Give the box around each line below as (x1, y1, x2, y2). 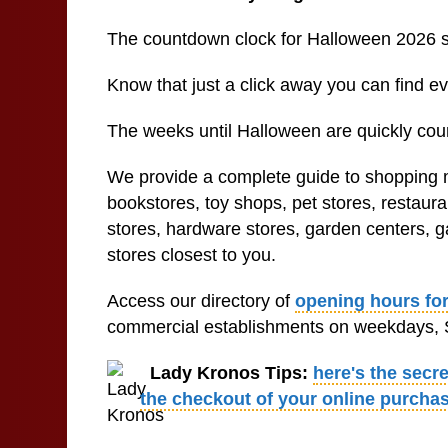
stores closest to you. (107, 245, 277, 265)
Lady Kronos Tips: (150, 363, 309, 383)
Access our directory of (107, 291, 296, 311)
